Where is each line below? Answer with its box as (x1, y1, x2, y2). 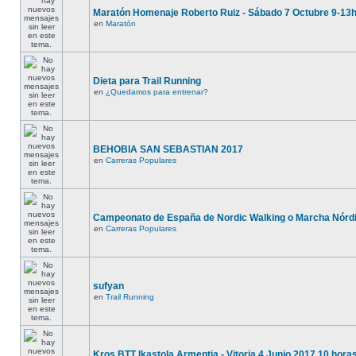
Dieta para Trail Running (93, 75, 201, 87)
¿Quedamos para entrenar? (106, 87, 208, 96)
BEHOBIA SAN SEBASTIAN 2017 (93, 144, 243, 155)
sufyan (93, 281, 124, 292)
